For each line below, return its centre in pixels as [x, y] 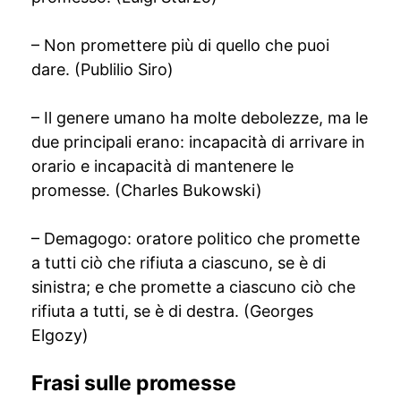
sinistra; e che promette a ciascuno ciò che [193, 287]
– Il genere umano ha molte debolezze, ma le [200, 118]
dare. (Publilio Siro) [102, 69]
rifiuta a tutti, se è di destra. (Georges [172, 311]
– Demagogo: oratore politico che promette [196, 239]
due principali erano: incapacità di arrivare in [198, 142]
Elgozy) [60, 335]
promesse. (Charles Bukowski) [147, 190]
